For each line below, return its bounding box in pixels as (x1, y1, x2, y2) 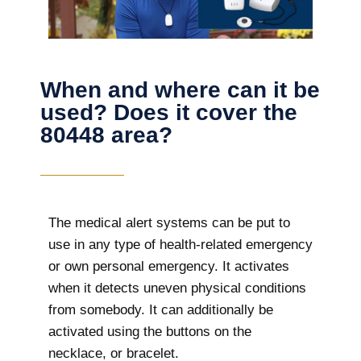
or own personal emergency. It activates (48, 259, 289, 275)
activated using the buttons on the (48, 324, 251, 340)
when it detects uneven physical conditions (48, 280, 306, 297)
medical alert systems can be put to (71, 215, 290, 231)
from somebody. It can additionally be (48, 302, 273, 318)
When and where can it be (40, 77, 320, 103)
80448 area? (40, 122, 172, 148)
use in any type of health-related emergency (48, 237, 313, 253)
